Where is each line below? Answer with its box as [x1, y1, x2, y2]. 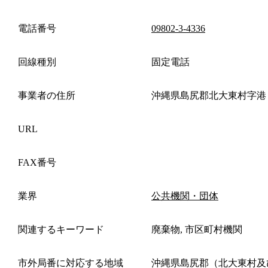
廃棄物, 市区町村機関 [151, 224, 242, 234]
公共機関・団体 [151, 190, 218, 201]
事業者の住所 [18, 90, 75, 100]
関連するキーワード [18, 224, 104, 234]
